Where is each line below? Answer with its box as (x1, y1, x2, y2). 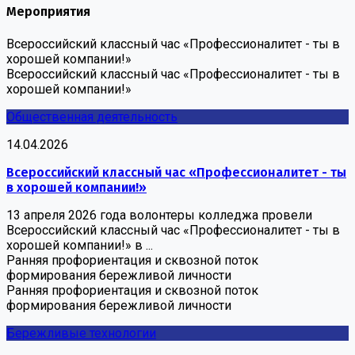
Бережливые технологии (6, 325, 156, 341)
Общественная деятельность (6, 109, 177, 124)
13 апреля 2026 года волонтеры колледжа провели (6, 207, 312, 223)
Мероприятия (6, 4, 90, 20)
